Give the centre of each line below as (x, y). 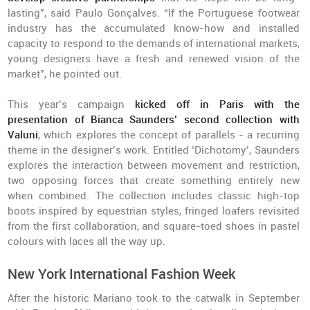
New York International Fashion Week (122, 274)
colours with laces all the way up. (87, 241)
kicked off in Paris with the (217, 104)
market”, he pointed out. (65, 74)
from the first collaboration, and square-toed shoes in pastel (154, 226)
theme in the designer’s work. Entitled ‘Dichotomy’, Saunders (154, 150)
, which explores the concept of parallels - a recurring (169, 135)
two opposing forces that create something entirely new (154, 181)
